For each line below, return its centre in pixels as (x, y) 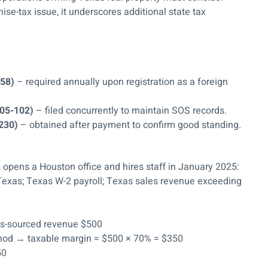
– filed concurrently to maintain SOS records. (130, 111)
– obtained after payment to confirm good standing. (130, 125)
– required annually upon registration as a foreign (121, 82)
